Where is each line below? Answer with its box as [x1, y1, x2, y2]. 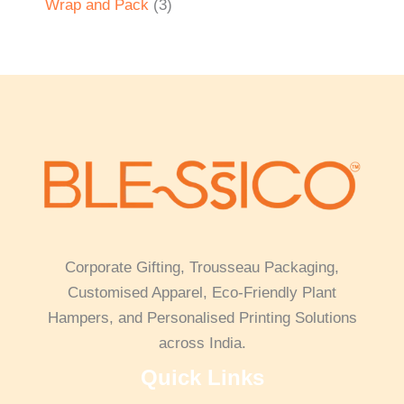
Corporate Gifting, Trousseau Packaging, [65, 258, 339, 276]
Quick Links [140, 364, 264, 390]
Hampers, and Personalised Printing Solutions [47, 308, 357, 326]
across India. [158, 334, 246, 352]
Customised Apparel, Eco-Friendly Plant [68, 283, 336, 301]
